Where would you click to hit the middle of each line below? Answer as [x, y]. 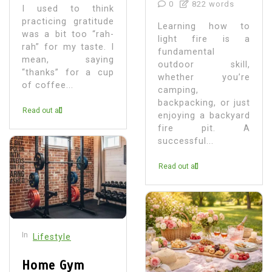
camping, [178, 90]
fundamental [186, 52]
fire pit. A [204, 128]
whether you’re [204, 77]
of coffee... [48, 85]
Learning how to [204, 26]
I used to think [68, 8]
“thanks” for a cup [68, 72]
